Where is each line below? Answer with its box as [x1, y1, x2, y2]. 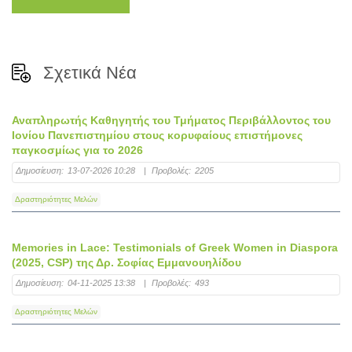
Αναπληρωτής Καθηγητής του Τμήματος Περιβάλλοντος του [12, 114, 331, 127]
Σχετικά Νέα [43, 63, 137, 83]
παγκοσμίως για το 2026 [12, 144, 143, 157]
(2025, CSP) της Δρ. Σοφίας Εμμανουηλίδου [12, 256, 241, 269]
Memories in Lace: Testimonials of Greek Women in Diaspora [12, 241, 338, 255]
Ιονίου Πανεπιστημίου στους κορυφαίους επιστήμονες [12, 129, 302, 142]
